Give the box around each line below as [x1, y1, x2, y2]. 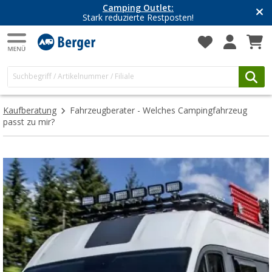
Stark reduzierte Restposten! [83, 13, 194, 22]
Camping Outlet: [103, 3, 174, 13]
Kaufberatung [3, 106, 56, 115]
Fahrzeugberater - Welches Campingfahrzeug [70, 106, 247, 115]
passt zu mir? [3, 117, 55, 127]
